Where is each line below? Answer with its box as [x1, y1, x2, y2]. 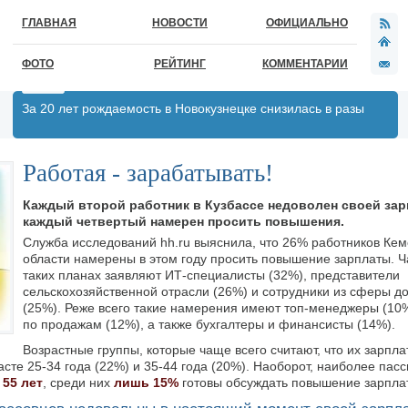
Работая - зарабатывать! [23, 159, 273, 187]
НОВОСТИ [152, 16, 208, 29]
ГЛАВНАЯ [22, 16, 76, 29]
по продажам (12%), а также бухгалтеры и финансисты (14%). [23, 317, 395, 331]
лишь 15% [114, 375, 178, 390]
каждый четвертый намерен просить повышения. [23, 214, 344, 229]
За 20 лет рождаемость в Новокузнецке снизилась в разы [22, 101, 364, 116]
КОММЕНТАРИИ [262, 57, 348, 70]
